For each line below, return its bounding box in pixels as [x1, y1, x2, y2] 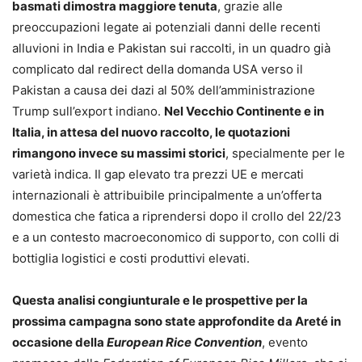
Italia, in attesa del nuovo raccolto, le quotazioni [12, 124, 290, 140]
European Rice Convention [107, 334, 262, 350]
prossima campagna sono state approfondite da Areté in [12, 313, 341, 329]
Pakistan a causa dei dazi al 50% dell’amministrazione [12, 82, 315, 98]
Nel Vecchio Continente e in [164, 103, 324, 119]
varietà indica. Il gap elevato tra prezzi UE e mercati [12, 166, 304, 182]
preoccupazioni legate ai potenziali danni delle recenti [12, 19, 321, 35]
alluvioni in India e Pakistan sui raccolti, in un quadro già [12, 40, 330, 56]
